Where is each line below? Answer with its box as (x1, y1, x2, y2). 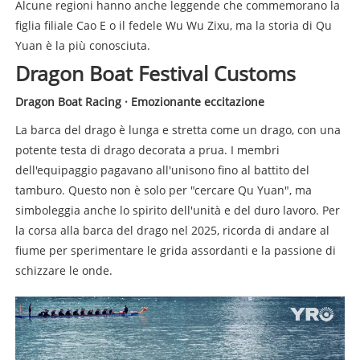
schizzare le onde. (14, 262, 112, 278)
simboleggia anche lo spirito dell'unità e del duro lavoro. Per (14, 202, 340, 218)
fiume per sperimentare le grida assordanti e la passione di (14, 242, 336, 258)
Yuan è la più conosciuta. (14, 37, 150, 53)
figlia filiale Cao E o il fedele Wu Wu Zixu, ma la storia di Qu (14, 17, 332, 33)
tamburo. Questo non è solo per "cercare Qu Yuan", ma (14, 182, 312, 198)
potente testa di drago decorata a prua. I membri (14, 141, 280, 157)
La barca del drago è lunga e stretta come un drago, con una (14, 121, 341, 137)
